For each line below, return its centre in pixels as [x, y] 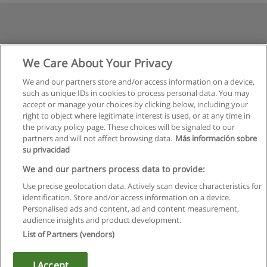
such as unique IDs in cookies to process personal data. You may [136, 93]
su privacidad [46, 150]
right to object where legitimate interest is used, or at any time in [137, 116]
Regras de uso [133, 199]
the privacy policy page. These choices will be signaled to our [129, 127]
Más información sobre [216, 138]
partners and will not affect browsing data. [98, 138]
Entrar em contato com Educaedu [133, 243]
